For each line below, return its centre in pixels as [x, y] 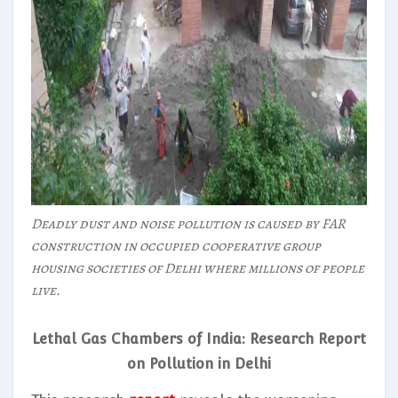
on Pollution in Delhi [199, 363]
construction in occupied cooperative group [176, 246]
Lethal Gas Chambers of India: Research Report [199, 338]
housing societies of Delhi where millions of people [198, 268]
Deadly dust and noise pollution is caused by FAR [188, 223]
